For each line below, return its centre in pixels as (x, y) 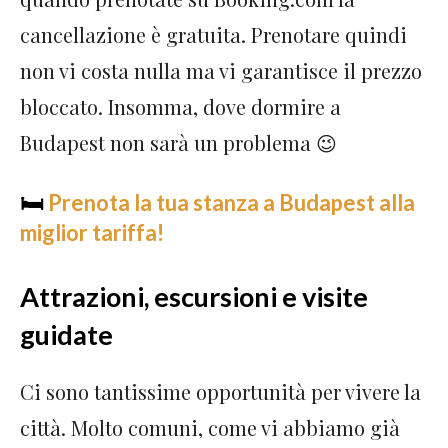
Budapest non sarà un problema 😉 (178, 142)
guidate (66, 334)
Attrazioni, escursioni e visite (194, 296)
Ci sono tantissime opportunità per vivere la (220, 391)
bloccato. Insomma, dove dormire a (180, 106)
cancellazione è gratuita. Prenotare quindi (213, 34)
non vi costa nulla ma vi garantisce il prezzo (221, 70)
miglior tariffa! (92, 232)
